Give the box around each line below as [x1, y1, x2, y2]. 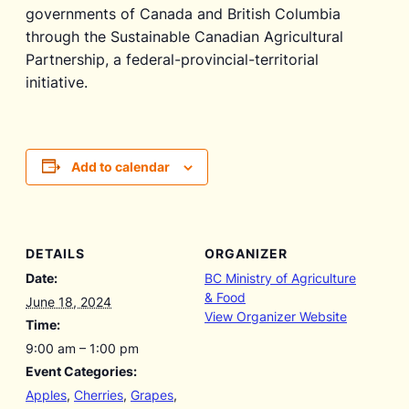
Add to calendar [70, 158, 170, 174]
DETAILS [26, 246, 85, 262]
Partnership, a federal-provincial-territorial [26, 49, 319, 68]
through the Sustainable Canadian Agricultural [26, 26, 343, 46]
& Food [204, 289, 246, 306]
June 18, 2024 [26, 294, 111, 310]
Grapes [131, 387, 173, 404]
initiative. [26, 72, 88, 91]
